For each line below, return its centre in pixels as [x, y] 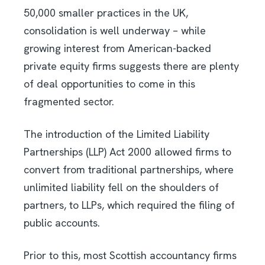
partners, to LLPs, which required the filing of [129, 205]
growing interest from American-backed [117, 49]
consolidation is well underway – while [115, 31]
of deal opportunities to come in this [109, 84]
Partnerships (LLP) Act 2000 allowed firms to [127, 152]
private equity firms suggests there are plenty [131, 66]
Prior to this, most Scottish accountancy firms [130, 256]
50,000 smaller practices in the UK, [106, 13]
